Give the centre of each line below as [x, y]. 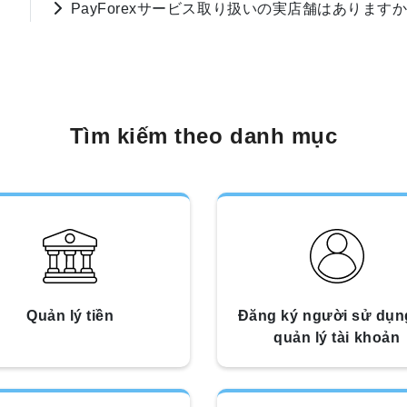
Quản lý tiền [70, 316]
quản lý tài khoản [337, 338]
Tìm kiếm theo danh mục [203, 136]
